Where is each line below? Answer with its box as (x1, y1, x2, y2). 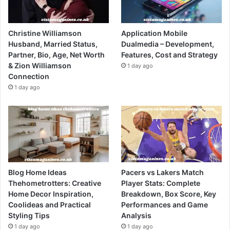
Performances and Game (121, 200, 208, 209)
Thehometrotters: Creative (8, 178, 101, 187)
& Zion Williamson (8, 61, 71, 70)
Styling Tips (8, 210, 50, 220)
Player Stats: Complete (121, 178, 201, 187)
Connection (8, 71, 49, 81)
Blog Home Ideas (8, 167, 67, 177)
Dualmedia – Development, (121, 39, 215, 48)
